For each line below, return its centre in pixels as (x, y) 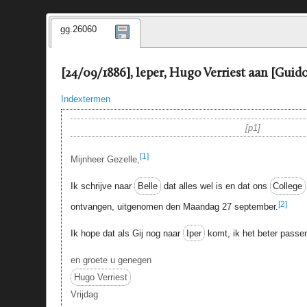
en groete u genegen (111, 260)
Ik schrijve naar (102, 186)
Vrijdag (84, 295)
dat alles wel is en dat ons (215, 186)
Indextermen (85, 99)
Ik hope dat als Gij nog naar (126, 233)
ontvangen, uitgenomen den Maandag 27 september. (174, 207)
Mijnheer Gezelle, (105, 159)
